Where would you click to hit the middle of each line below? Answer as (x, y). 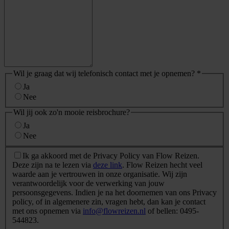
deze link (108, 165)
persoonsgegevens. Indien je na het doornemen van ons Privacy (114, 193)
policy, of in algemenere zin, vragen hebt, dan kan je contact (109, 202)
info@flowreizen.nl (114, 211)
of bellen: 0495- (172, 211)
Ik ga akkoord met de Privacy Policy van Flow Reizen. (111, 156)
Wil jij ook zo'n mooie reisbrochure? (72, 112)
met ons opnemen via (48, 211)
